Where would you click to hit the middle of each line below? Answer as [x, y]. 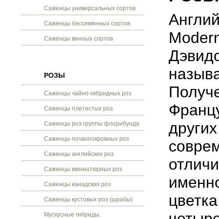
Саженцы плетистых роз [78, 109]
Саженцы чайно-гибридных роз [88, 93]
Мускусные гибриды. [72, 215]
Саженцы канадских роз [77, 184]
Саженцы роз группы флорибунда [92, 124]
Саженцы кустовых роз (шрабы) [88, 199]
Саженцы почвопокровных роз [87, 139]
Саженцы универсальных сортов [90, 8]
